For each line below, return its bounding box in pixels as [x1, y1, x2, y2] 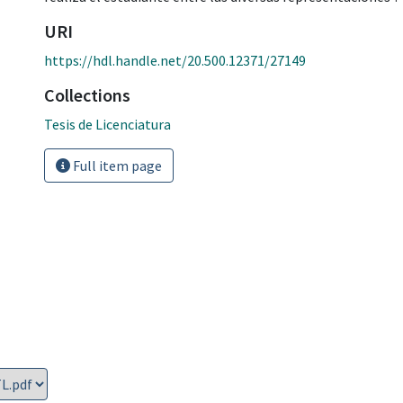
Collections [44, 83, 130, 106]
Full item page [70, 156, 162, 175]
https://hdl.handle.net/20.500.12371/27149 [44, 50, 306, 69]
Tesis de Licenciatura [44, 114, 171, 133]
